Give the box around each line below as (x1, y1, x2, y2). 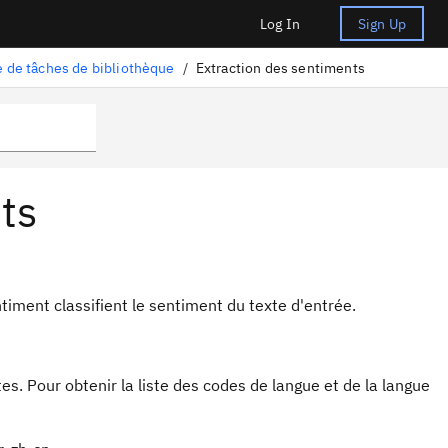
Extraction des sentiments (195, 58, 365, 77)
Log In (259, 14, 300, 33)
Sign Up (357, 14, 406, 33)
